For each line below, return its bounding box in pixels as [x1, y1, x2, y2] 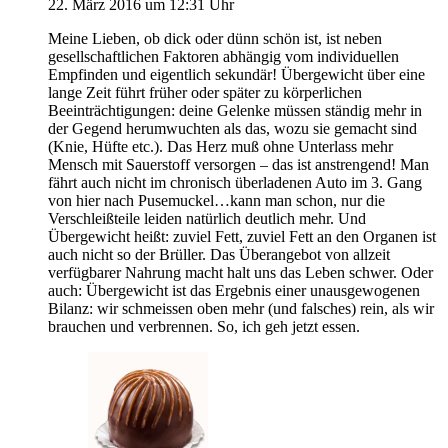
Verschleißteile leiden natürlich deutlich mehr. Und [48, 209, 366, 227]
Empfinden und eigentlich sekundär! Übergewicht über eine [48, 65, 425, 83]
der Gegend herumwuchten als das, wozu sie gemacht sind [48, 119, 417, 137]
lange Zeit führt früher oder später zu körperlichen [48, 83, 362, 101]
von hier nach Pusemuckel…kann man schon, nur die [48, 191, 385, 209]
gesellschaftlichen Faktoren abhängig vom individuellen [48, 47, 399, 65]
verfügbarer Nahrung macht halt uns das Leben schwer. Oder [48, 263, 433, 281]
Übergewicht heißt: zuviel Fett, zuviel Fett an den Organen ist [48, 227, 436, 245]
